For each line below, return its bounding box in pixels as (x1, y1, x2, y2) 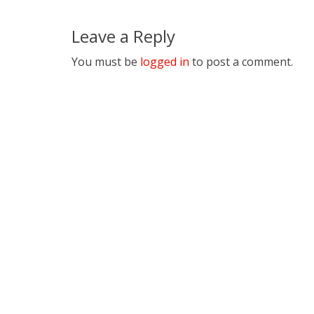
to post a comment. (189, 54, 293, 69)
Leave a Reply (71, 25, 175, 48)
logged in (140, 54, 189, 69)
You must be (71, 54, 140, 69)
